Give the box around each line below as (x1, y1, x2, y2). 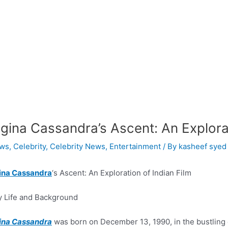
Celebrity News (50, 141, 105, 151)
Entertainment (109, 141, 161, 151)
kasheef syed (179, 141, 226, 151)
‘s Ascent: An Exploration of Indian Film (52, 168, 191, 178)
